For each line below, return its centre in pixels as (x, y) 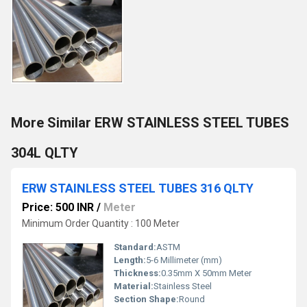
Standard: (135, 247)
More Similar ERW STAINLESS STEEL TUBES (150, 123)
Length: (130, 260)
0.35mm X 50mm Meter (206, 273)
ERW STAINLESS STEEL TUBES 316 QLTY (138, 188)
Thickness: (137, 273)
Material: (134, 286)
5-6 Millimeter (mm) (184, 260)
